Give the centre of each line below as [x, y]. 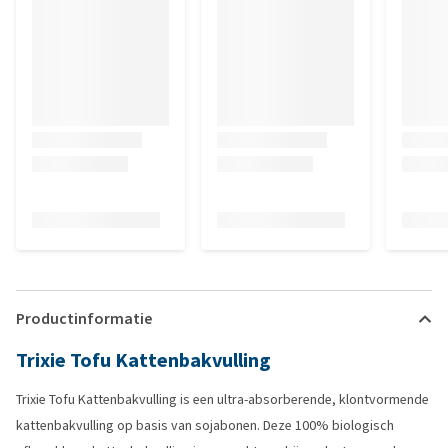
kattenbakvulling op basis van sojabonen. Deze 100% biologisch [205, 425]
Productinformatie [84, 318]
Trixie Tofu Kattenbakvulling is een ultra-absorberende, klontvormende [222, 399]
